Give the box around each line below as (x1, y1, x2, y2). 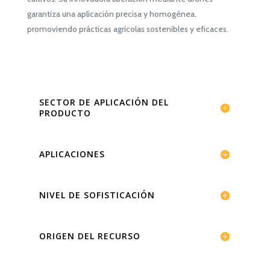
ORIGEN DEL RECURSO (39, 230, 140, 242)
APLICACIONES (39, 148, 105, 160)
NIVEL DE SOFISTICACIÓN (39, 189, 155, 201)
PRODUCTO (39, 107, 91, 119)
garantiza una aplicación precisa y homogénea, (27, 8, 196, 20)
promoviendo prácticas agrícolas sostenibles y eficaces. (27, 24, 228, 35)
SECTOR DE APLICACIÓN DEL (39, 96, 169, 108)
